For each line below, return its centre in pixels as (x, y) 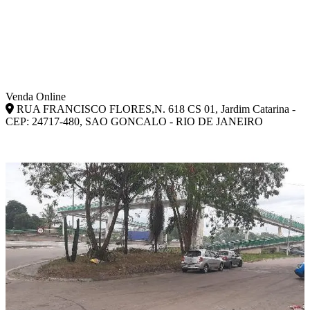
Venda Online (36, 96)
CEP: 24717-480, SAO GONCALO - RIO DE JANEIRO (134, 121)
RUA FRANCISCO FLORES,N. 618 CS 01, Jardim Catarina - (155, 109)
